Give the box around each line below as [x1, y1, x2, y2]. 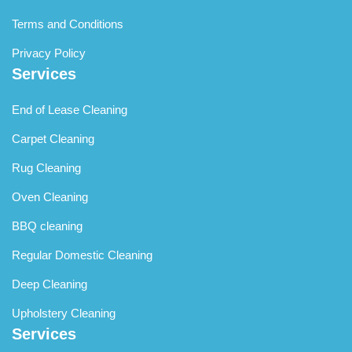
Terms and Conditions [12, 16, 123, 31]
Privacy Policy [12, 46, 86, 60]
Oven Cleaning [12, 189, 88, 203]
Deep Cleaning [12, 277, 87, 291]
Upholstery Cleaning [12, 306, 115, 320]
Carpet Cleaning [12, 131, 94, 145]
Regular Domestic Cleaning [12, 247, 152, 262]
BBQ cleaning [12, 218, 82, 233]
